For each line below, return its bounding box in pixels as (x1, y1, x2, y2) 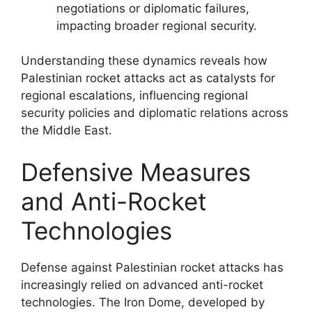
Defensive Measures (21, 157, 251, 187)
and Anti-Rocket (21, 186, 207, 216)
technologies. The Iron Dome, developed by (21, 295, 265, 309)
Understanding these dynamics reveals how (21, 54, 267, 68)
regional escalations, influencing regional (21, 88, 248, 102)
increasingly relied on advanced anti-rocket (21, 277, 263, 292)
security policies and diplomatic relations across (21, 106, 288, 120)
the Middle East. (21, 123, 112, 137)
